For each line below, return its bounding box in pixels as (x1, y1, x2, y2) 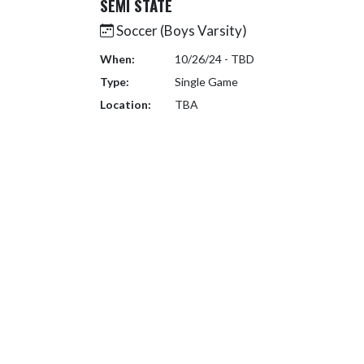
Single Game (174, 75, 238, 89)
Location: (100, 97, 151, 111)
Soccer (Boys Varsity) (114, 22, 247, 39)
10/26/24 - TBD (174, 52, 254, 66)
